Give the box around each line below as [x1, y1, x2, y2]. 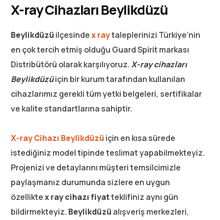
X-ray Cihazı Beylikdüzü [11, 132, 105, 143]
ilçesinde [54, 29, 92, 40]
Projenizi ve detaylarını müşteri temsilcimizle [11, 162, 181, 173]
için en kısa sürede [104, 132, 176, 143]
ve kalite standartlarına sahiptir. [11, 103, 133, 114]
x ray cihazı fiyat [45, 191, 110, 202]
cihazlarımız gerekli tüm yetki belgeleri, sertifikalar [11, 88, 202, 99]
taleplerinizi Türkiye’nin [110, 29, 201, 40]
